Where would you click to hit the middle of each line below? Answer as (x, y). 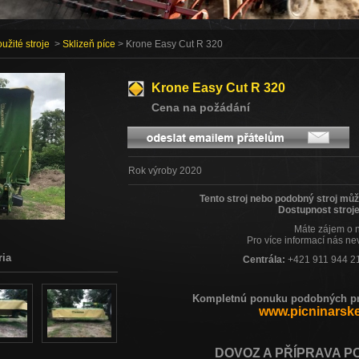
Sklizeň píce (89, 44)
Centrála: (264, 260)
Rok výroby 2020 (165, 171)
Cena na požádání (201, 108)
